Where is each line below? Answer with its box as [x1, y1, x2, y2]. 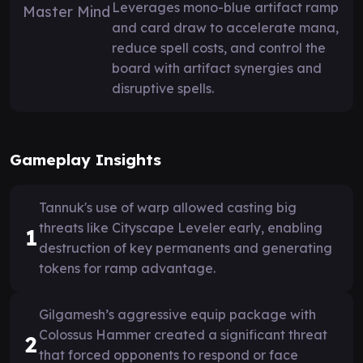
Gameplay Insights [10, 149, 161, 169]
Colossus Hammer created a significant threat [39, 326, 327, 343]
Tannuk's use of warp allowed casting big [39, 199, 297, 216]
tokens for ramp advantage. [39, 259, 216, 276]
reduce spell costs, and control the [112, 39, 326, 56]
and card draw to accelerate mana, [112, 19, 339, 36]
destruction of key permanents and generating [39, 239, 332, 256]
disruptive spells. [112, 79, 214, 96]
